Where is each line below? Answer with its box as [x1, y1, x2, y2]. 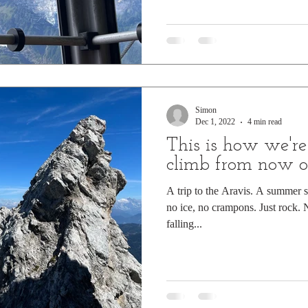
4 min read [247, 117, 282, 126]
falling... [166, 218, 202, 230]
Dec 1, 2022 [195, 117, 235, 126]
